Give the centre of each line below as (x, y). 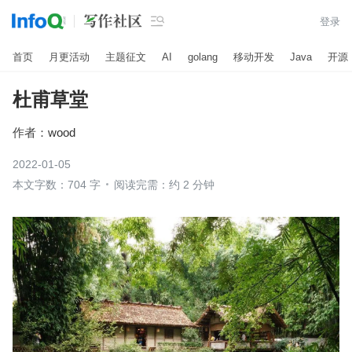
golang (203, 57)
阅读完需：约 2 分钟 (164, 185)
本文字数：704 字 (57, 185)
